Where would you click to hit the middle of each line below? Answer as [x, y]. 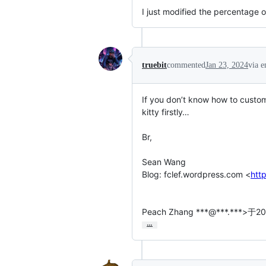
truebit [154, 65]
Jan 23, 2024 [227, 65]
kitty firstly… [166, 112]
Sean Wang [164, 162]
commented [186, 65]
